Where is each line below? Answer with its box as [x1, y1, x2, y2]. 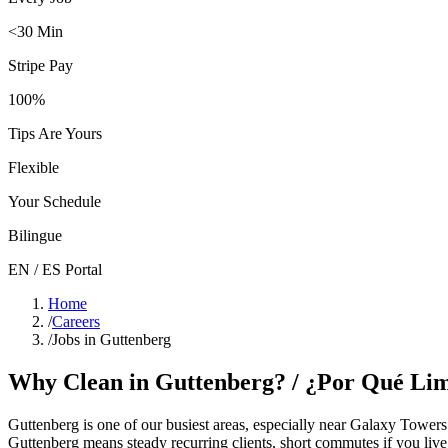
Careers [52, 312, 100, 330]
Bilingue [8, 226, 62, 244]
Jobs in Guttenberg [52, 330, 171, 348]
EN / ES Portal [8, 260, 102, 278]
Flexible [8, 158, 59, 176]
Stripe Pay [8, 56, 73, 74]
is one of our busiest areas [79, 415, 245, 433]
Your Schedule [8, 192, 101, 210]
